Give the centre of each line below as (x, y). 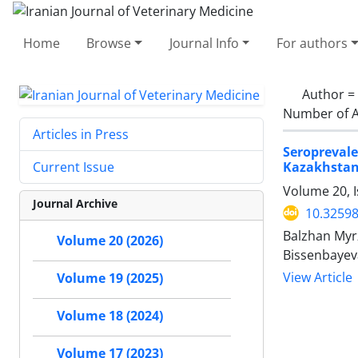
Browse (109, 43)
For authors (312, 43)
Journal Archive (75, 204)
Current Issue (74, 167)
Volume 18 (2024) (110, 316)
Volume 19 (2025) (110, 278)
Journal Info (204, 43)
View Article (318, 277)
